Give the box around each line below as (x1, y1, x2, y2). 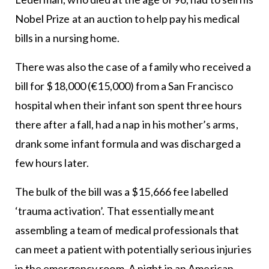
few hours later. (14, 156, 89, 169)
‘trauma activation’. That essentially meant (14, 204, 214, 217)
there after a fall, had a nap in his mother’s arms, (14, 117, 238, 131)
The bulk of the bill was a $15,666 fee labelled (14, 184, 229, 198)
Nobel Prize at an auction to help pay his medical (14, 11, 240, 25)
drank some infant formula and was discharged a (14, 136, 241, 150)
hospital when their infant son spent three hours (14, 98, 243, 112)
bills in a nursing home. (14, 31, 119, 44)
